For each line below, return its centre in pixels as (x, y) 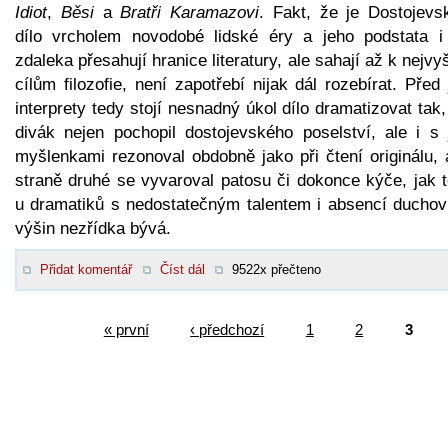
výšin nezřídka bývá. (93, 228)
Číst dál (182, 269)
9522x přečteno (276, 269)
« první (126, 329)
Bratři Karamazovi (189, 12)
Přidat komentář (86, 269)
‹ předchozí (227, 329)
